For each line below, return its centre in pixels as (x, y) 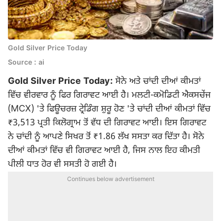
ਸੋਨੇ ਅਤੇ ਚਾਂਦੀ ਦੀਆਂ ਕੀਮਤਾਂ (157, 82)
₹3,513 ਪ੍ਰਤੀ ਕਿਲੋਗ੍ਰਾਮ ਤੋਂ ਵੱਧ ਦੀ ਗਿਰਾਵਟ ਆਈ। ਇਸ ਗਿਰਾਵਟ (107, 123)
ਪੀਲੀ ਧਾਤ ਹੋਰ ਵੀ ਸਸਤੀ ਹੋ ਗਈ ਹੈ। (62, 165)
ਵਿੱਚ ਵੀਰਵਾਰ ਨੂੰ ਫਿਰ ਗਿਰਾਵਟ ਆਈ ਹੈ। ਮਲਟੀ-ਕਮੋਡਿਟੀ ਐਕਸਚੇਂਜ (109, 95)
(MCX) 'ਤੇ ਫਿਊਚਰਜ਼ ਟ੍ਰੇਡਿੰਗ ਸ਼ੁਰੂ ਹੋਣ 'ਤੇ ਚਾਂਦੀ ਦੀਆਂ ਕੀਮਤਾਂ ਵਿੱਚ (109, 109)
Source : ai (26, 63)
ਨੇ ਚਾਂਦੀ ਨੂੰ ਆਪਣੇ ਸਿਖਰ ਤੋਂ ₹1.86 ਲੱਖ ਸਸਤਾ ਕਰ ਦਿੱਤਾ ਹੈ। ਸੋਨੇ (106, 137)
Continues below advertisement (110, 180)
